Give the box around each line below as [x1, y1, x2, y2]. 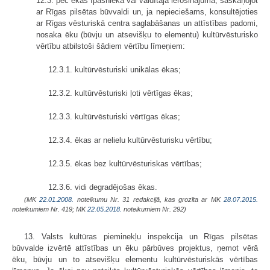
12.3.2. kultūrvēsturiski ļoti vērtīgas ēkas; [48, 88, 193, 98]
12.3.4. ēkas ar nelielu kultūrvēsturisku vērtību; [48, 135, 212, 145]
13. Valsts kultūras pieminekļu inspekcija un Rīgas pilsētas [24, 231, 258, 241]
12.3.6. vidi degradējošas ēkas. [48, 182, 157, 192]
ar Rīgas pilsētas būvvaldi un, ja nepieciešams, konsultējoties [36, 7, 258, 16]
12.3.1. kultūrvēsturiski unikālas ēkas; [48, 64, 181, 74]
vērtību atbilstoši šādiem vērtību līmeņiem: [36, 41, 185, 51]
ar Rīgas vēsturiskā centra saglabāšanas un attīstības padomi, [36, 18, 258, 28]
